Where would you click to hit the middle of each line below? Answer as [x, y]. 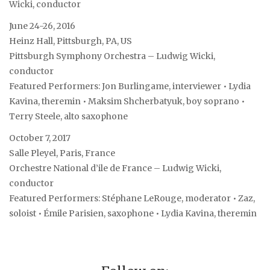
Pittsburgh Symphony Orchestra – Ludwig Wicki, [112, 56]
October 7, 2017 [40, 138]
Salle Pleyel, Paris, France [62, 153]
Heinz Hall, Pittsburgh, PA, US [71, 41]
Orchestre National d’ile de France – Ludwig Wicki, [115, 168]
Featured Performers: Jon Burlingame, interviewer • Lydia [130, 86]
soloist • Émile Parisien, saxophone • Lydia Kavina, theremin [133, 214]
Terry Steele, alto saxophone [68, 117]
